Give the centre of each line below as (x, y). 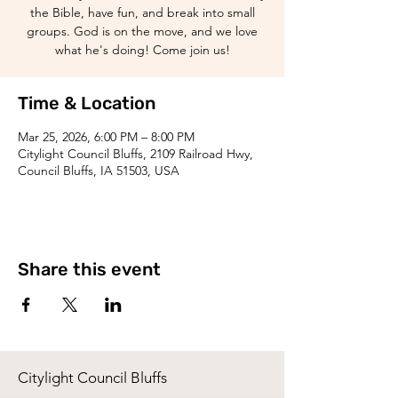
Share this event (89, 269)
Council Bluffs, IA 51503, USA (99, 171)
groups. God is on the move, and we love (142, 31)
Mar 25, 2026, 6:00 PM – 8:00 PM (106, 137)
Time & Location (87, 103)
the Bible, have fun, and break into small (142, 12)
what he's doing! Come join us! (142, 50)
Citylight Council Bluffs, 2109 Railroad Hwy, (135, 154)
